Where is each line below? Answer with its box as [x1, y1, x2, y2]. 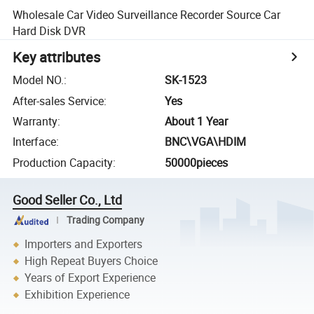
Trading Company [66, 213, 144, 226]
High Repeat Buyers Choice [25, 253, 158, 269]
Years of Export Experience [25, 270, 156, 286]
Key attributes [13, 48, 101, 67]
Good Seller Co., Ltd [13, 191, 123, 209]
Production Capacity [13, 154, 114, 170]
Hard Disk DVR [13, 22, 86, 39]
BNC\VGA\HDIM [165, 134, 247, 150]
